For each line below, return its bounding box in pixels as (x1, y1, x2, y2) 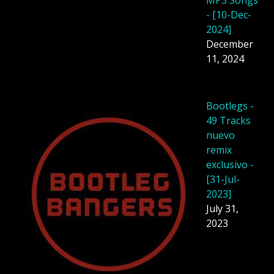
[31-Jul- (206, 172, 240, 186)
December (206, 37, 253, 51)
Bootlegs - (206, 98, 254, 113)
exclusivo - (206, 157, 254, 171)
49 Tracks (206, 113, 251, 127)
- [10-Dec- (206, 8, 251, 22)
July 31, (206, 201, 239, 215)
